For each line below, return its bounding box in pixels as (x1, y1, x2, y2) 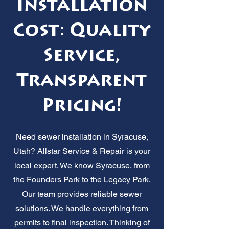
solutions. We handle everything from (15, 203, 148, 213)
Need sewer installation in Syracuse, (15, 131, 148, 142)
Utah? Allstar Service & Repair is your (13, 146, 150, 156)
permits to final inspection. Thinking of (14, 217, 150, 227)
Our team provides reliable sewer (22, 189, 142, 199)
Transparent (17, 73, 147, 91)
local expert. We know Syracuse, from (14, 160, 150, 170)
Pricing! (41, 98, 122, 116)
